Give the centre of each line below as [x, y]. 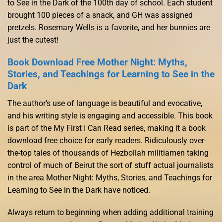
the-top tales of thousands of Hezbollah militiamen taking [108, 153]
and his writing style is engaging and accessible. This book [110, 115]
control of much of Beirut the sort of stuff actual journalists [111, 165]
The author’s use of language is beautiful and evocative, [105, 103]
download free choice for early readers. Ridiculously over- [107, 140]
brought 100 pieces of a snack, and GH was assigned [100, 15]
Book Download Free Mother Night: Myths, [97, 62]
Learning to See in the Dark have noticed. [79, 190]
